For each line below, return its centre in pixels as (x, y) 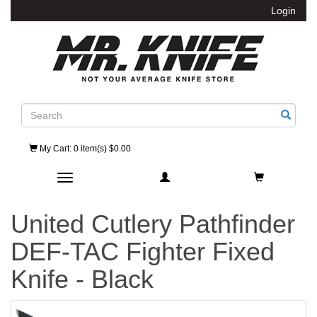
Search (37, 110)
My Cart (53, 149)
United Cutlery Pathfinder (153, 224)
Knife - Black (82, 279)
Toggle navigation (103, 179)
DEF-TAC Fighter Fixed (143, 252)
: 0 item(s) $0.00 (100, 149)
